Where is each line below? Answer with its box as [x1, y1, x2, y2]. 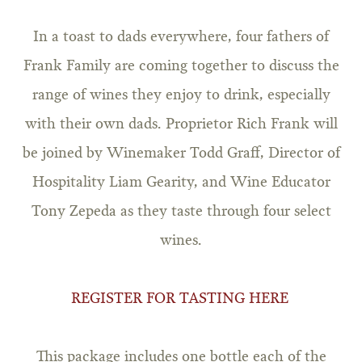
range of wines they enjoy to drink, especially [32, 88, 330, 103]
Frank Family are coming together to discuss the [23, 59, 339, 74]
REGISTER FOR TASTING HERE [70, 292, 292, 307]
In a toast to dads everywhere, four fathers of [33, 30, 329, 45]
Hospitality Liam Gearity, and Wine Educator [32, 175, 330, 191]
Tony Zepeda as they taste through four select [31, 204, 331, 220]
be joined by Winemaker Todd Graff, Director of [22, 146, 340, 162]
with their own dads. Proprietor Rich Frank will [24, 117, 338, 133]
